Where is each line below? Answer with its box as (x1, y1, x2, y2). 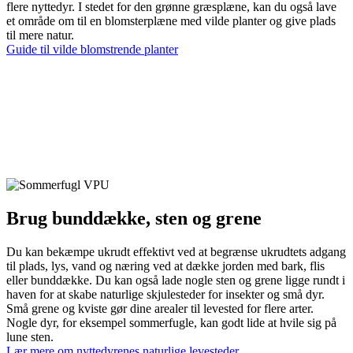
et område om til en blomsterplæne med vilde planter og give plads (6, 14, 336, 28)
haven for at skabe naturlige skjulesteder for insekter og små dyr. (6, 288, 325, 302)
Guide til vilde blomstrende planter (6, 43, 178, 57)
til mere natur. (6, 28, 74, 43)
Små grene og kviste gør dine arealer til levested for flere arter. (6, 302, 314, 316)
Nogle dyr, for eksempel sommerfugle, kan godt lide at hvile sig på (6, 316, 336, 330)
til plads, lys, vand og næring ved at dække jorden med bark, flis (6, 259, 325, 273)
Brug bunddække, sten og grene (6, 208, 262, 229)
